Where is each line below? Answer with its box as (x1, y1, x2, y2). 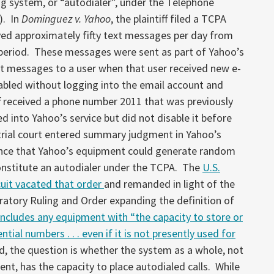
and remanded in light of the (104, 176, 235, 191)
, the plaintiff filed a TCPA (111, 11, 226, 26)
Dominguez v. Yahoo (21, 11, 111, 26)
